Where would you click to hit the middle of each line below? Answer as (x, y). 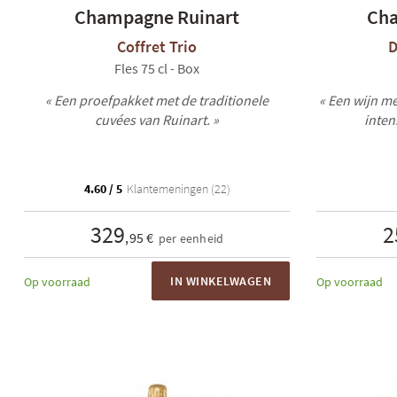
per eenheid (191, 238)
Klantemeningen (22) (177, 189)
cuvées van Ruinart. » (157, 120)
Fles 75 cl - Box (157, 68)
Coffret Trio (157, 47)
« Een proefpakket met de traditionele (157, 100)
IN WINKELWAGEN (221, 281)
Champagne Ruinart (157, 17)
